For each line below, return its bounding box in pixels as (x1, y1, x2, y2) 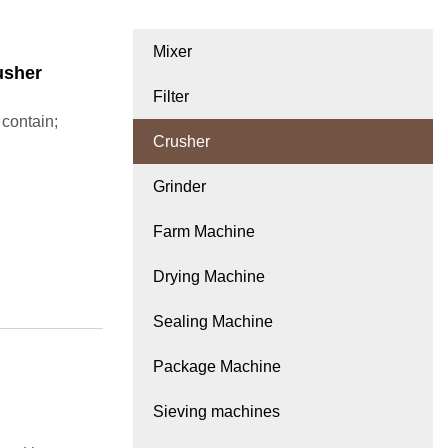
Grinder (153, 178, 206, 196)
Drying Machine (153, 268, 265, 286)
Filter (153, 88, 189, 106)
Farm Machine (153, 223, 255, 241)
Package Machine (153, 358, 281, 376)
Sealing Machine (153, 313, 273, 331)
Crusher (153, 133, 210, 151)
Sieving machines (153, 403, 280, 421)
